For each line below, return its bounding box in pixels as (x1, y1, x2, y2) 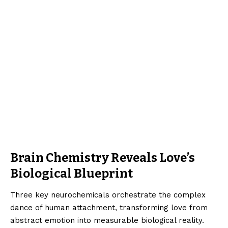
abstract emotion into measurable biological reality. (10, 216, 204, 225)
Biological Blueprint (10, 166, 133, 181)
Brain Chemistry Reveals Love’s (10, 150, 195, 165)
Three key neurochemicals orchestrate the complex (10, 190, 206, 200)
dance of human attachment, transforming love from (10, 203, 208, 213)
